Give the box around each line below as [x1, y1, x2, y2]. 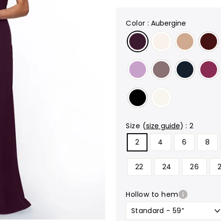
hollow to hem [130, 189, 179, 199]
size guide [146, 121, 180, 131]
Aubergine [151, 18, 186, 28]
